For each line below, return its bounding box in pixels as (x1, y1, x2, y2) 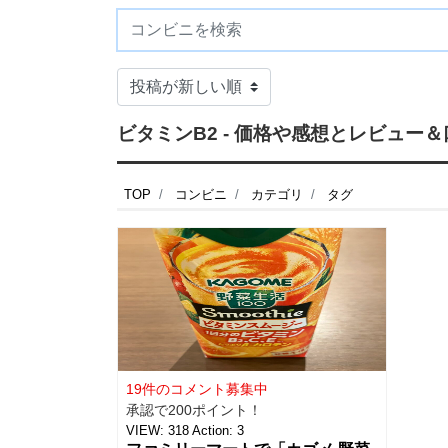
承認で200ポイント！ (126, 402, 262, 418)
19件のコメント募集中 (126, 381, 268, 397)
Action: (192, 423, 233, 438)
